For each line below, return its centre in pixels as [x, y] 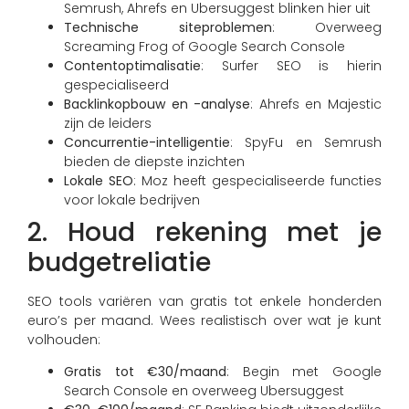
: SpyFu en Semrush [306, 142]
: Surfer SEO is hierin [291, 65]
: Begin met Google [304, 372]
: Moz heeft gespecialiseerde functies [257, 180]
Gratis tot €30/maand [146, 372]
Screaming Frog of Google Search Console [204, 46]
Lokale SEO [99, 180]
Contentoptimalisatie [132, 65]
